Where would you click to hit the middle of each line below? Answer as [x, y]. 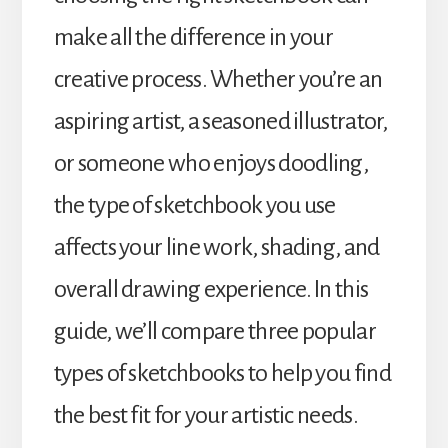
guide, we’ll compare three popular [214, 330]
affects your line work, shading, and [216, 246]
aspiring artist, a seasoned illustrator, [220, 120]
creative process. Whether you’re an [218, 78]
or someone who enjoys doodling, [211, 162]
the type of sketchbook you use [194, 204]
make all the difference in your [193, 36]
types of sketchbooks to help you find [222, 372]
